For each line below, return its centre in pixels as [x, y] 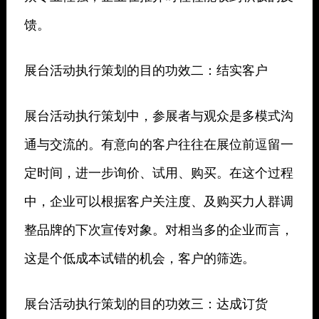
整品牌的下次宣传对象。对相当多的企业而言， [158, 229]
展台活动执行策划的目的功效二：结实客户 [146, 69]
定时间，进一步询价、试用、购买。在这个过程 [158, 172]
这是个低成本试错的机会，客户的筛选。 [139, 257]
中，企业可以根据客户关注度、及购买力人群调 [158, 200]
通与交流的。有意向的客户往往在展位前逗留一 [158, 143]
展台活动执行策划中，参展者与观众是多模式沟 [158, 115]
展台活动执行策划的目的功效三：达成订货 [146, 303]
